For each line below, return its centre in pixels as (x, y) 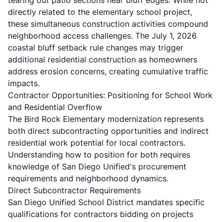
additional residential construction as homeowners (103, 59)
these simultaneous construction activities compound (108, 24)
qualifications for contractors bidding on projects (101, 214)
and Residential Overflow (55, 107)
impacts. (24, 83)
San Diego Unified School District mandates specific (106, 202)
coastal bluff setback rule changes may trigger (96, 48)
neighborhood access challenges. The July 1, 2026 (102, 36)
